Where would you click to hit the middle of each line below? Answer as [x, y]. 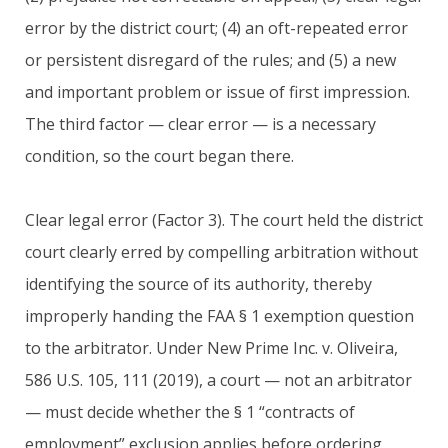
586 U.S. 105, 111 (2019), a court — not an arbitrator [218, 379]
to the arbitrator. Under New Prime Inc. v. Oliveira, [211, 347]
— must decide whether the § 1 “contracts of [190, 411]
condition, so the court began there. [159, 155]
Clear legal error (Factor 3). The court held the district [224, 219]
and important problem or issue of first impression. [217, 91]
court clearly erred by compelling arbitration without [221, 251]
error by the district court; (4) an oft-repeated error [216, 27]
